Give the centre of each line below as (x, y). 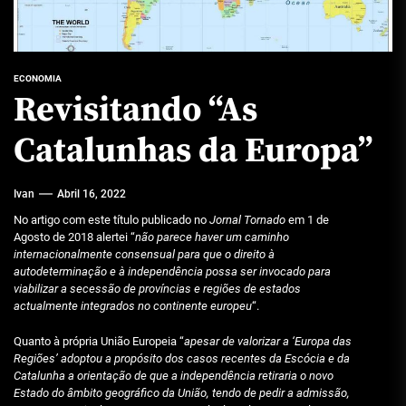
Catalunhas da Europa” (193, 152)
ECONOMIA (38, 79)
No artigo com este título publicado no (111, 220)
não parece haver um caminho (212, 237)
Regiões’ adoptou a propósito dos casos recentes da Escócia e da (182, 358)
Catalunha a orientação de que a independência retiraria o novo (174, 375)
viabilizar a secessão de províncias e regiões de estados (157, 289)
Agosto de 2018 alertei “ (74, 237)
